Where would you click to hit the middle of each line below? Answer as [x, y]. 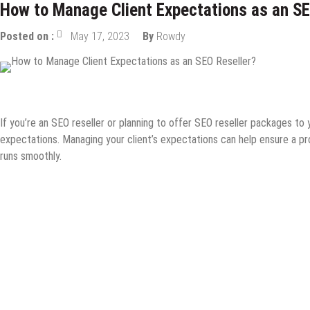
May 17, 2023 [100, 36]
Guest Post [113, 91]
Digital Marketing [40, 91]
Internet [216, 91]
